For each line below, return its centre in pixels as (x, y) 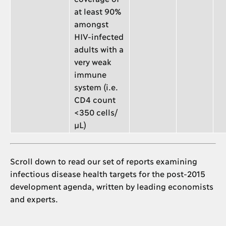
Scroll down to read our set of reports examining (103, 161)
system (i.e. (96, 87)
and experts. (34, 199)
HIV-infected (99, 36)
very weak (93, 62)
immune (90, 74)
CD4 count (95, 99)
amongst (91, 24)
